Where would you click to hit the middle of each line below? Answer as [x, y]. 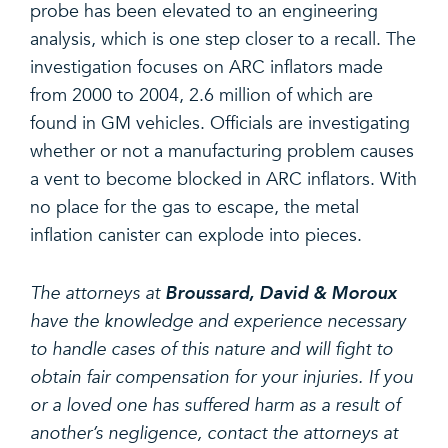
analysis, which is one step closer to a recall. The [223, 39]
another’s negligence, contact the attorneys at [214, 433]
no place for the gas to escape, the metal [194, 207]
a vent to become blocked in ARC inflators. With [223, 179]
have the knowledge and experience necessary [218, 321]
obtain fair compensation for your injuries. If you [221, 377]
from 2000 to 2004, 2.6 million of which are [201, 95]
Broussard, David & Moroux [281, 293]
